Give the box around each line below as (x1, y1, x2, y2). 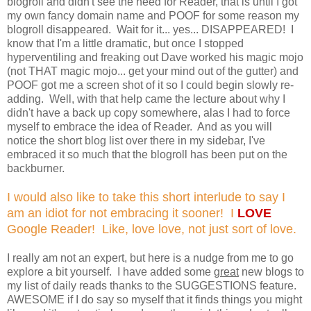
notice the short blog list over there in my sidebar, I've (7, 134, 265, 146)
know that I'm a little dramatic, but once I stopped (7, 37, 244, 49)
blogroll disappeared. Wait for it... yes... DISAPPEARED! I (7, 23, 294, 35)
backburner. (7, 162, 65, 174)
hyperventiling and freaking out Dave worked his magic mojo (7, 51, 303, 63)
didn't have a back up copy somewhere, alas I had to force (7, 106, 290, 119)
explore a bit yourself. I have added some (7, 265, 214, 278)
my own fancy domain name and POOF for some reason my (7, 9, 299, 22)
